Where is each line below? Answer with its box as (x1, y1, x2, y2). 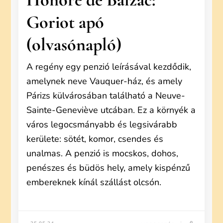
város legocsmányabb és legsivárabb (26, 118, 178, 130)
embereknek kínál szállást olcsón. (26, 176, 162, 188)
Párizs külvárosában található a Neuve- (26, 90, 186, 102)
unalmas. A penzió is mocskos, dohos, (26, 147, 179, 159)
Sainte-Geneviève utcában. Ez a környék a (26, 104, 196, 116)
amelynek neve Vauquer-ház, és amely (26, 75, 183, 87)
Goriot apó (26, 11, 105, 33)
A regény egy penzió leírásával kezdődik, (26, 61, 192, 73)
